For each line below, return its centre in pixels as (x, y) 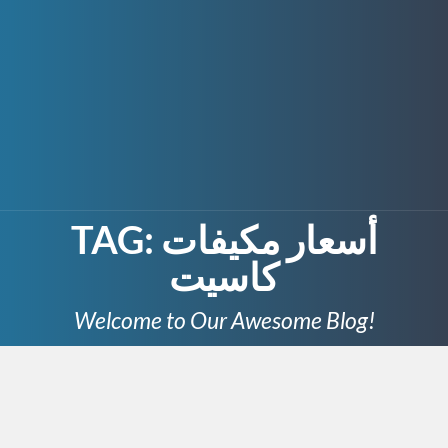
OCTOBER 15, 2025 (88, 424)
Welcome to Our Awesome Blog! (224, 320)
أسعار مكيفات (269, 239)
